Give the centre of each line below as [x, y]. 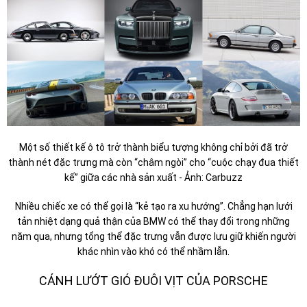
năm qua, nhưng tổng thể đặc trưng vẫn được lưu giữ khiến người [153, 236]
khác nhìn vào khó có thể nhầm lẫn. [153, 251]
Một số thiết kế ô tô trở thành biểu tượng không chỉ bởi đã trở [153, 147]
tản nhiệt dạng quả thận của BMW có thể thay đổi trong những [153, 221]
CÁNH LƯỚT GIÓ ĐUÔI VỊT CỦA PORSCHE [153, 280]
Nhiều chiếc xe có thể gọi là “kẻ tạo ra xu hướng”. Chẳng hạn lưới [153, 206]
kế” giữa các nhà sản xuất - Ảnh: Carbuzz [153, 177]
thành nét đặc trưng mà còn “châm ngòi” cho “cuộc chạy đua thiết [153, 162]
